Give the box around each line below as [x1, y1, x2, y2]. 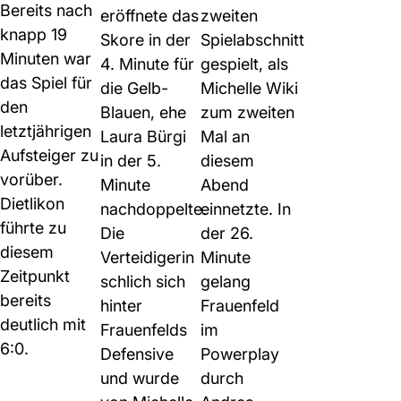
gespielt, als [200, 55, 288, 73]
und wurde [100, 369, 179, 388]
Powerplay [200, 345, 279, 363]
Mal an [200, 127, 250, 146]
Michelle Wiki [200, 79, 298, 98]
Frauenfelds [100, 320, 187, 339]
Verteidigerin [100, 248, 194, 267]
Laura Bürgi [100, 127, 186, 146]
